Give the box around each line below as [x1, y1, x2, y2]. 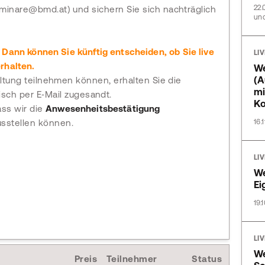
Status [192, 254, 222, 264]
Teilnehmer [106, 254, 157, 264]
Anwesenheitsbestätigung [46, 104, 160, 114]
